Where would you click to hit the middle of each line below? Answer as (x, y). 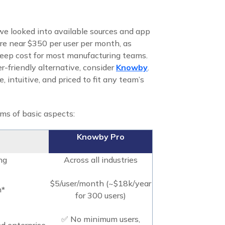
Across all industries (100, 159)
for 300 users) (100, 195)
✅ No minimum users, (100, 219)
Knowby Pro (100, 136)
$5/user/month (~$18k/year (100, 183)
